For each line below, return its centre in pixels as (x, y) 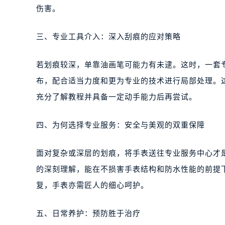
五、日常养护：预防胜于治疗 (88, 213)
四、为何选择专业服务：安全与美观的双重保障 (121, 125)
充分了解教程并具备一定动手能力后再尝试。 (117, 97)
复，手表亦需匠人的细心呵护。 (92, 185)
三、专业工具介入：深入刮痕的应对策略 (108, 37)
